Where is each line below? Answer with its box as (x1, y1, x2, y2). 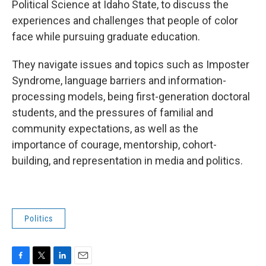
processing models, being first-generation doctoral (12, 90, 250, 103)
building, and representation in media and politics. (12, 154, 243, 167)
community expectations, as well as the (12, 122, 198, 135)
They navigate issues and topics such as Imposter (12, 58, 249, 71)
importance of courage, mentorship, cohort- (12, 138, 217, 151)
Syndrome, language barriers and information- (12, 74, 226, 87)
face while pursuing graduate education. (12, 30, 202, 43)
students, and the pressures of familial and (12, 106, 213, 119)
